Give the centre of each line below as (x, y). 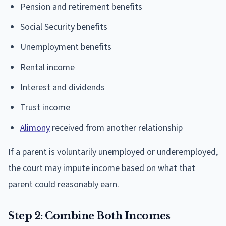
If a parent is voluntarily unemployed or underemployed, (113, 152)
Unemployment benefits (66, 47)
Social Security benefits (64, 27)
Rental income (47, 67)
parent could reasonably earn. (64, 184)
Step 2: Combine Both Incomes (89, 216)
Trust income (45, 107)
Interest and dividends (63, 87)
